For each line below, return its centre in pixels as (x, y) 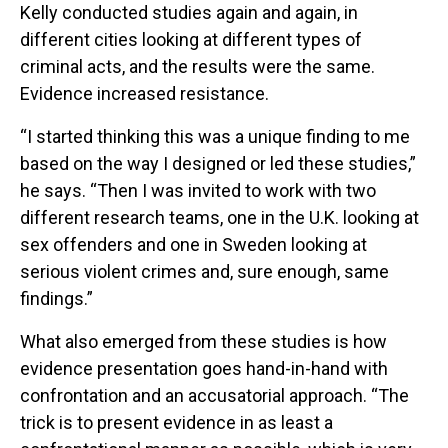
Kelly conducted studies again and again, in (189, 13)
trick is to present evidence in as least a (176, 423)
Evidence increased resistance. (144, 94)
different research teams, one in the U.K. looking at (219, 218)
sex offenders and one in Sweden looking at (193, 245)
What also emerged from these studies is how (203, 342)
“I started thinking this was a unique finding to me (215, 137)
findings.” (56, 299)
